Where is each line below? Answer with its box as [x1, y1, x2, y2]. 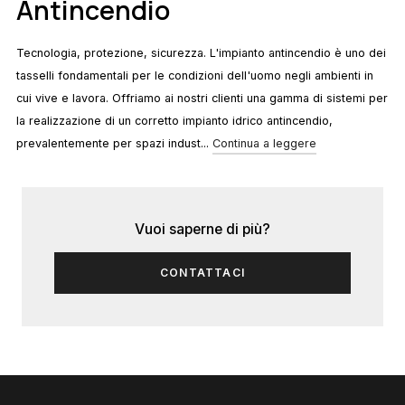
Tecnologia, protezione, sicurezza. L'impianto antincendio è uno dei [16, 46, 386, 61]
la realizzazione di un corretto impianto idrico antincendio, [16, 114, 333, 128]
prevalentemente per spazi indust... [16, 137, 212, 151]
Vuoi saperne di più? [135, 221, 270, 239]
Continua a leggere [212, 137, 316, 151]
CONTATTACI [160, 265, 245, 279]
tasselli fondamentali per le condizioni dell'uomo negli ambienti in [16, 69, 373, 83]
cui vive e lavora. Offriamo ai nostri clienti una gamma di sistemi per [16, 91, 388, 106]
